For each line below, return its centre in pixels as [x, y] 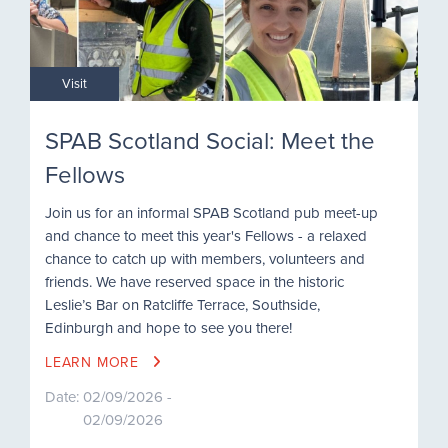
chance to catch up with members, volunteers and [205, 259]
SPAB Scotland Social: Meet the [210, 140]
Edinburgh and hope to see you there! [168, 328]
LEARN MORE [94, 362]
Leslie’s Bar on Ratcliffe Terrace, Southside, [182, 305]
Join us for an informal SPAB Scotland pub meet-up [211, 213]
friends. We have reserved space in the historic [194, 282]
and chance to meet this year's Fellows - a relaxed [206, 236]
